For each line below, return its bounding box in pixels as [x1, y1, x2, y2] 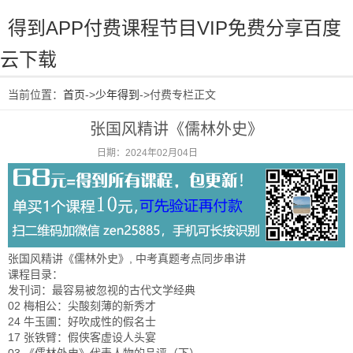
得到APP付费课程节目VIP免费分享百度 [8, 17, 341, 39]
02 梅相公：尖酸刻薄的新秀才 [8, 299, 156, 313]
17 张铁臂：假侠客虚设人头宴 [8, 331, 156, 344]
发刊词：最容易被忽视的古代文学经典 [8, 284, 195, 297]
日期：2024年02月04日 [96, 147, 198, 158]
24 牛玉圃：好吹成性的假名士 [8, 315, 156, 329]
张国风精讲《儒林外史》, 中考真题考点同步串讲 [8, 252, 246, 266]
